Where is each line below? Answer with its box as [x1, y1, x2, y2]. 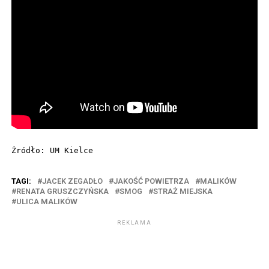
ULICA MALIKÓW [16, 196, 77, 206]
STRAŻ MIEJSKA [153, 186, 213, 196]
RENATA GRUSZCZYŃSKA [16, 186, 109, 196]
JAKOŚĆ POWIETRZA [113, 176, 189, 186]
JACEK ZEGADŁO [41, 176, 103, 186]
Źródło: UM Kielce [11, 145, 93, 155]
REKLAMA [117, 219, 152, 226]
